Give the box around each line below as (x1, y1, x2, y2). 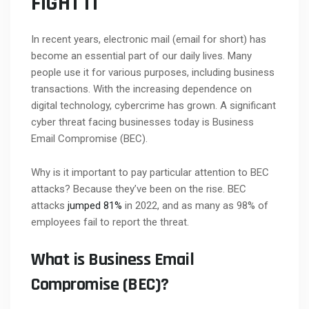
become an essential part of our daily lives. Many (31, 49, 252, 62)
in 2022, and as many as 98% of (122, 199, 268, 212)
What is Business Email (31, 248, 194, 271)
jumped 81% (68, 199, 122, 212)
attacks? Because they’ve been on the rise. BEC (31, 182, 246, 195)
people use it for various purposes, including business (31, 66, 275, 79)
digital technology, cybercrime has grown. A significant (31, 99, 276, 112)
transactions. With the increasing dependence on (31, 82, 252, 95)
